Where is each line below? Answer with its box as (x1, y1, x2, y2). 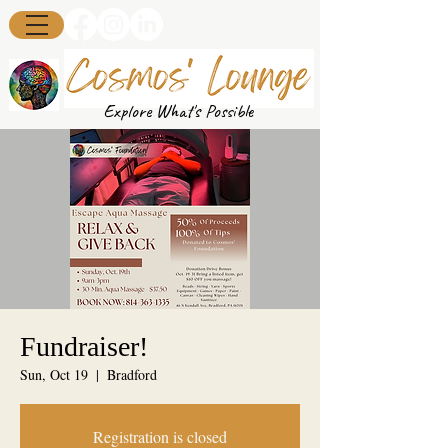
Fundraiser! (20, 330, 148, 362)
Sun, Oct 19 (20, 364, 88, 384)
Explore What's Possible (103, 98, 253, 123)
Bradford (107, 364, 157, 384)
